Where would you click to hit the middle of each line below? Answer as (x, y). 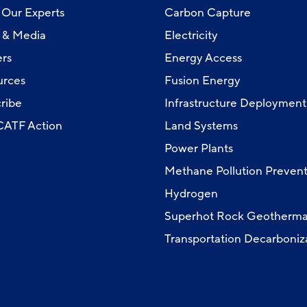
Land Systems (201, 126)
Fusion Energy (202, 81)
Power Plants (198, 148)
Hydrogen (191, 194)
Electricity (191, 35)
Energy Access (203, 58)
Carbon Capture (207, 13)
